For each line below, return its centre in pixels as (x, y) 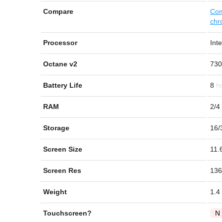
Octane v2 (60, 64)
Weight (55, 192)
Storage (56, 128)
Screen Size (63, 149)
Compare (58, 11)
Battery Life (63, 85)
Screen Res (62, 170)
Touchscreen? (67, 213)
